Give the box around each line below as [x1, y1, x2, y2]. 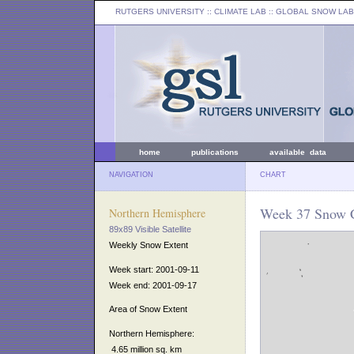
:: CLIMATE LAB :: [205, 7, 276, 16]
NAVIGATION [109, 171, 153, 179]
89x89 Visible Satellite [109, 224, 191, 234]
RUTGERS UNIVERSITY [115, 7, 205, 16]
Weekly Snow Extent [109, 240, 188, 250]
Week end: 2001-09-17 [109, 280, 197, 290]
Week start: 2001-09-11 [109, 264, 199, 274]
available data [269, 148, 326, 156]
